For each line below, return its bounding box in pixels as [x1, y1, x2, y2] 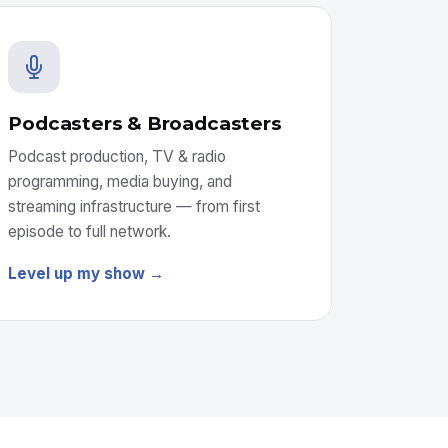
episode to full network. [8, 222, 172, 241]
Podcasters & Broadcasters [8, 112, 282, 135]
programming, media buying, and [8, 172, 233, 191]
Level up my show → [8, 264, 165, 283]
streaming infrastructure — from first [8, 197, 261, 216]
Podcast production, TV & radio [8, 147, 227, 166]
